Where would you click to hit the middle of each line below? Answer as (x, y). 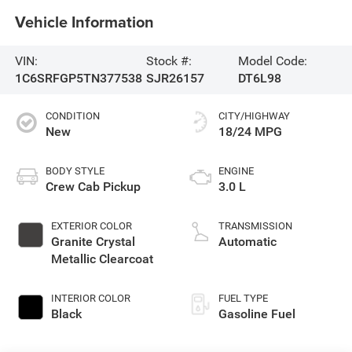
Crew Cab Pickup (93, 186)
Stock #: (169, 60)
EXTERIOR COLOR (91, 225)
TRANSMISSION (255, 225)
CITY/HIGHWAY (254, 115)
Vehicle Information (84, 22)
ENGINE (236, 170)
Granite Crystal (93, 241)
